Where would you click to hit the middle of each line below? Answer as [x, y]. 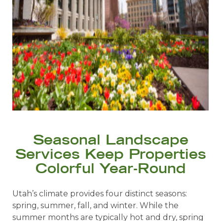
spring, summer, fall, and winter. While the [95, 205]
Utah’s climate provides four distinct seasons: [100, 193]
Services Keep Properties [110, 154]
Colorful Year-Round [110, 168]
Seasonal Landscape [110, 139]
